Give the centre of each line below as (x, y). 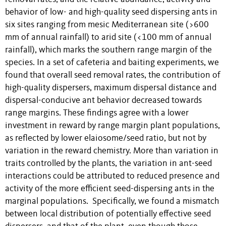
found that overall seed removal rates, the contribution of (113, 75)
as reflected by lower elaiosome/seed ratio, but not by (106, 138)
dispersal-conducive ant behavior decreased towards (103, 100)
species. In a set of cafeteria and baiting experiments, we (112, 63)
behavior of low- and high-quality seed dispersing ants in (111, 12)
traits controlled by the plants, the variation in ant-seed (108, 163)
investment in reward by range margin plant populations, (112, 126)
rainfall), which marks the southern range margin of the (108, 50)
